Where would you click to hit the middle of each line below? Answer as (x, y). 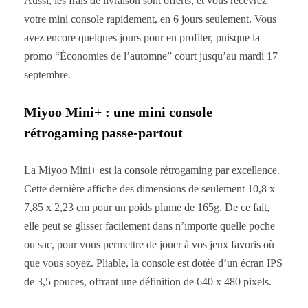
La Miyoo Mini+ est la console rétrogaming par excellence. (152, 170)
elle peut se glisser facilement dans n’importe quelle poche (150, 226)
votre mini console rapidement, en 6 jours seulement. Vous (150, 19)
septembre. (47, 75)
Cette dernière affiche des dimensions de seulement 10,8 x (150, 189)
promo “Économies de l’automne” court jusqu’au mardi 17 (151, 56)
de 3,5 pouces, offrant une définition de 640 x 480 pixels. (148, 282)
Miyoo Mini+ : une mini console (118, 112)
